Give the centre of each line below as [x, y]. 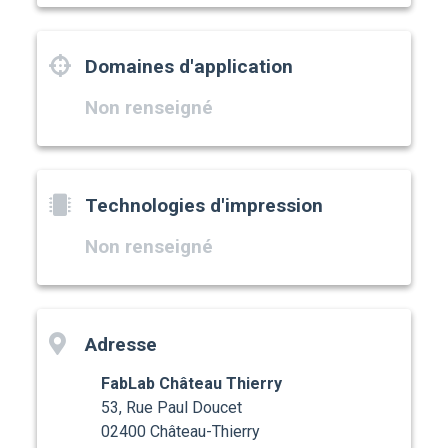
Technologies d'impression [204, 206]
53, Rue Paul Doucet [172, 408]
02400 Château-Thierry [181, 432]
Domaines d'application [189, 67]
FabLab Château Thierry [192, 384]
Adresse [121, 345]
